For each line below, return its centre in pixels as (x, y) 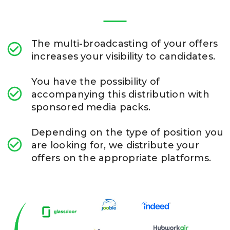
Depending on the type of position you (128, 132)
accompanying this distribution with (120, 94)
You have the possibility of (96, 82)
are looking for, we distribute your (115, 145)
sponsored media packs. (91, 107)
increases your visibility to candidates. (123, 56)
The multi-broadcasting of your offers (125, 44)
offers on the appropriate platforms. (121, 158)
